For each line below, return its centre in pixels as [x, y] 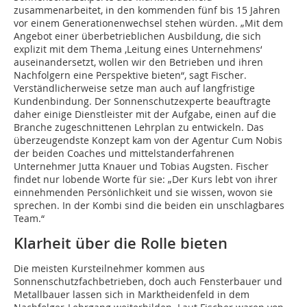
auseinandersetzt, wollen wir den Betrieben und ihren [138, 62]
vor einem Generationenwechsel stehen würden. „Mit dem [148, 23]
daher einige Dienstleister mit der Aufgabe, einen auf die [145, 114]
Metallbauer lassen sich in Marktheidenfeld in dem [132, 295]
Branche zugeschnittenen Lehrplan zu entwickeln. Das [139, 127]
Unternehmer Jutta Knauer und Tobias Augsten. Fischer [141, 167]
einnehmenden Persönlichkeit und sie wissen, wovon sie [143, 193]
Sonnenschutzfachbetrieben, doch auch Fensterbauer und [148, 282]
